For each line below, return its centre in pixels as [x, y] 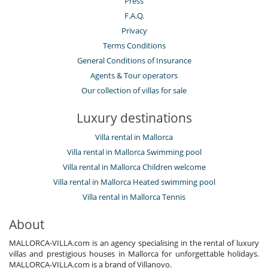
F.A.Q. [134, 16]
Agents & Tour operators [134, 76]
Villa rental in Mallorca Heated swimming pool [134, 182]
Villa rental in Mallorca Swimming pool [134, 152]
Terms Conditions [134, 46]
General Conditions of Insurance [134, 61]
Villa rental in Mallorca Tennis [134, 197]
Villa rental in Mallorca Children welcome [134, 167]
